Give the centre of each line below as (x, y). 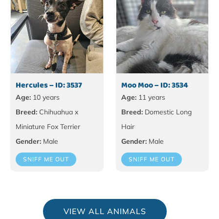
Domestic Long (167, 112)
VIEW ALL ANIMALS (105, 211)
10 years (45, 98)
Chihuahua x (58, 112)
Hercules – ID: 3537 (49, 86)
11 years (151, 98)
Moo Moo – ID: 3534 (154, 86)
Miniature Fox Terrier (48, 127)
